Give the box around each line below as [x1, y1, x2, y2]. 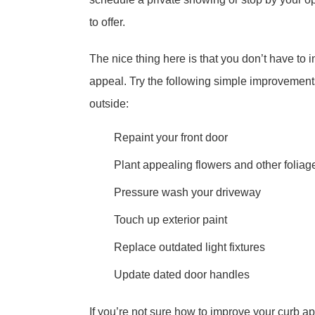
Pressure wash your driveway [114, 186, 261, 198]
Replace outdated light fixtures [114, 241, 265, 253]
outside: [89, 98, 129, 110]
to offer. [89, 16, 128, 28]
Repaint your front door [114, 131, 228, 143]
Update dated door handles [114, 269, 252, 281]
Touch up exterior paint [114, 214, 227, 226]
